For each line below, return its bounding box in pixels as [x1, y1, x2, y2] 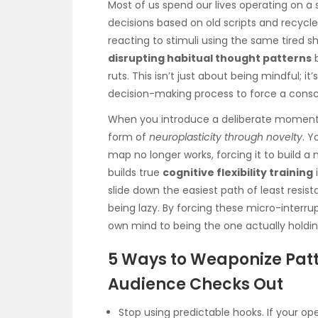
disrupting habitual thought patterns [108, 50, 312, 65]
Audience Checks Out [108, 273, 283, 296]
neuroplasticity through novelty [149, 129, 302, 144]
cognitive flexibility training [163, 165, 313, 180]
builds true [108, 165, 163, 180]
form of [108, 129, 149, 144]
